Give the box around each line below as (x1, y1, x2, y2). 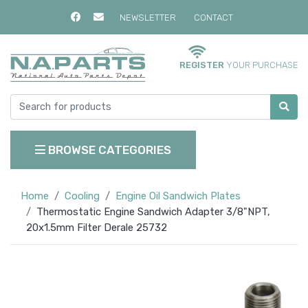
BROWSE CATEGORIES (45, 142, 171, 157)
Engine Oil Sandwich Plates (115, 190, 241, 203)
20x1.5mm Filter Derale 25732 (26, 221, 167, 234)
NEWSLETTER (120, 12, 177, 23)
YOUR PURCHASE (226, 60, 298, 71)
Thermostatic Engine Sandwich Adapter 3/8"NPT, (36, 206, 270, 219)
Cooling (65, 190, 100, 203)
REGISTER (179, 60, 226, 71)
